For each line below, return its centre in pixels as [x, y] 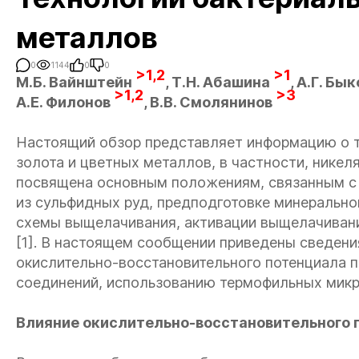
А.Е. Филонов [65, 102]
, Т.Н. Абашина [219, 82]
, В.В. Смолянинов [210, 102]
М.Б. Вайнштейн [76, 82]
